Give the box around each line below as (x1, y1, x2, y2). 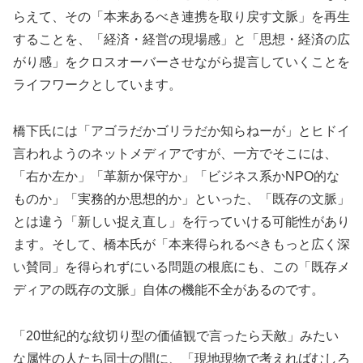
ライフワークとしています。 (13, 78, 181, 92)
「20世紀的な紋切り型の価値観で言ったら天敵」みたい (13, 328, 339, 343)
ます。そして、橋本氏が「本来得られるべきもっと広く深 (13, 237, 350, 252)
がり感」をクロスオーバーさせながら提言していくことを (13, 55, 350, 70)
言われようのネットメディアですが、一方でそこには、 (13, 147, 337, 161)
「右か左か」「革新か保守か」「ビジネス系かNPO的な (13, 169, 340, 184)
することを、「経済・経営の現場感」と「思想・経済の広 (13, 32, 350, 47)
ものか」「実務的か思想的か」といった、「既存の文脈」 (13, 192, 350, 207)
